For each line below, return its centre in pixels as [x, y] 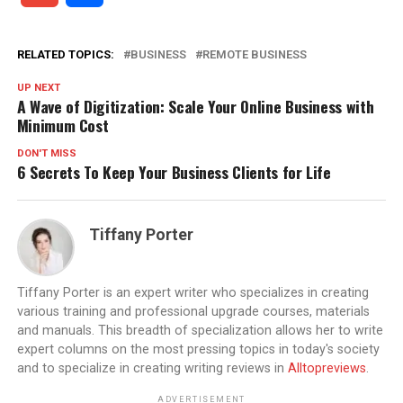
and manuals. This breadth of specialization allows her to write [200, 331]
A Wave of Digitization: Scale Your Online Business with [195, 107]
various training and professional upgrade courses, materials [193, 312]
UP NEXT [38, 88]
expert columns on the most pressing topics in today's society [198, 350]
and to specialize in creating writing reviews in [152, 369]
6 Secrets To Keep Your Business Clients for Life [174, 172]
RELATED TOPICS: [65, 55]
